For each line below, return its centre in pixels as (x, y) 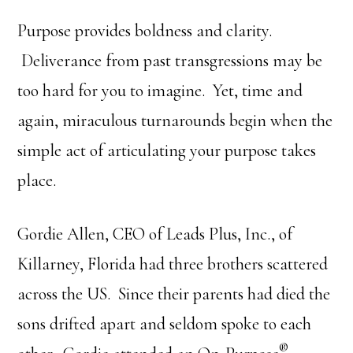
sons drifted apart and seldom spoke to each (165, 324)
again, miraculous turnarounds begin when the (175, 121)
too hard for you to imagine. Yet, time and (160, 91)
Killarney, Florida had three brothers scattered (173, 264)
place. (37, 180)
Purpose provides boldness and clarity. (147, 31)
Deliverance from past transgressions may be (170, 61)
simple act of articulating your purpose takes (167, 150)
